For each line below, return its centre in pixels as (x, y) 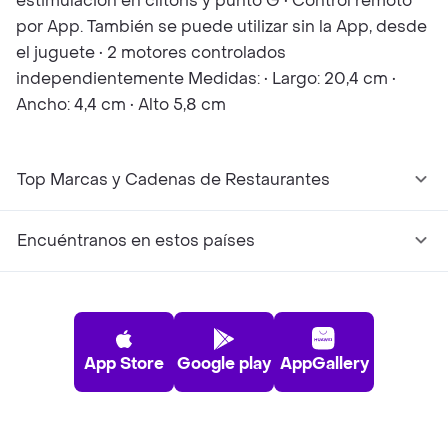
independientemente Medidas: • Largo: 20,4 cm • (206, 78)
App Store (124, 363)
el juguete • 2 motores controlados (151, 52)
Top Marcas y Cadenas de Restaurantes (173, 179)
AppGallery (324, 363)
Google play (224, 363)
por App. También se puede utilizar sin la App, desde (221, 26)
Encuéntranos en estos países (136, 240)
